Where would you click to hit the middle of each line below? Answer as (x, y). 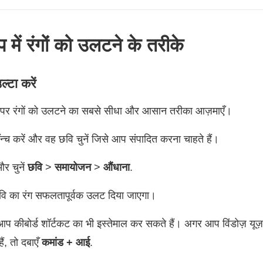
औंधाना (117, 167)
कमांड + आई (66, 242)
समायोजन (73, 167)
